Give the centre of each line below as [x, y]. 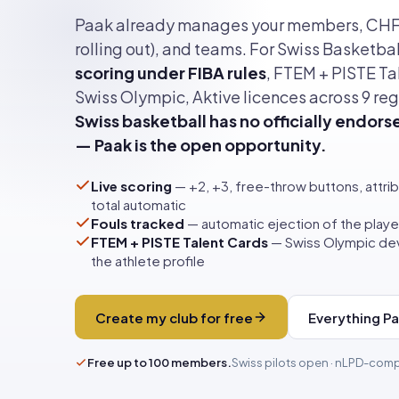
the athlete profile [148, 261]
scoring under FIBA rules [171, 73]
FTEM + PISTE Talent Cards [179, 242]
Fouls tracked [138, 223]
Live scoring [131, 186]
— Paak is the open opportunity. [201, 145]
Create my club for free [174, 317]
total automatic [138, 204]
